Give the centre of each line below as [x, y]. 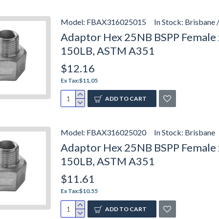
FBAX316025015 [116, 22]
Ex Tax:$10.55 [79, 191]
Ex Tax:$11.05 [79, 80]
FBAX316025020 [116, 132]
